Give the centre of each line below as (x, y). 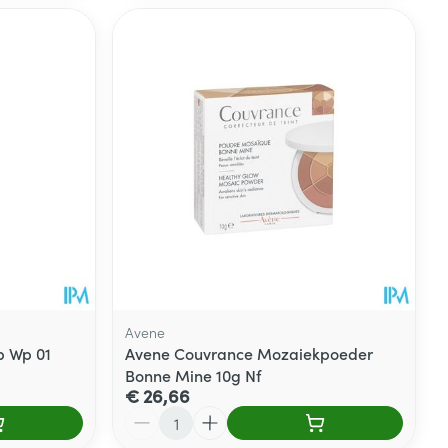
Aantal (148, 415)
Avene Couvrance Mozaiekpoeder (249, 353)
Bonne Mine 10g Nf (193, 375)
